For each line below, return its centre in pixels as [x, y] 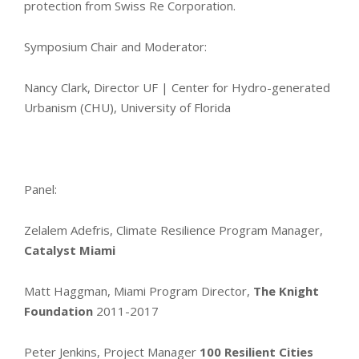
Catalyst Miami [70, 250]
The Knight [286, 291]
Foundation [60, 311]
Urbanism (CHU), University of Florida [127, 108]
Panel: [40, 190]
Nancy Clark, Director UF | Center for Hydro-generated [177, 88]
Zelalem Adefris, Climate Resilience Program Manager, [173, 230]
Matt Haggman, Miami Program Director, [139, 291]
